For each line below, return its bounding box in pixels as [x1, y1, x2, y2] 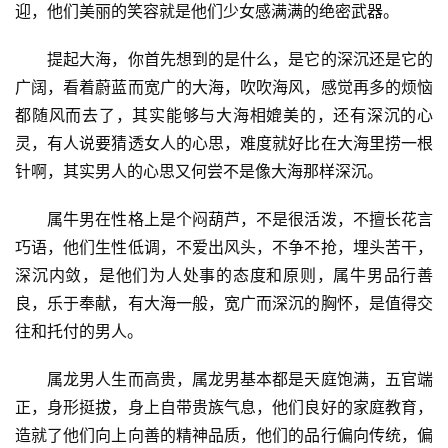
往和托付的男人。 [15, 321, 143, 341]
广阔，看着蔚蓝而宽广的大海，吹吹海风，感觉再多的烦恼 [15, 77, 433, 97]
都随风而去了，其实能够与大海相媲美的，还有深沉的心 [15, 105, 433, 125]
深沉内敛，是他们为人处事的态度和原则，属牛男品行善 [15, 265, 433, 285]
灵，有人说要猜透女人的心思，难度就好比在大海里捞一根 [15, 133, 433, 153]
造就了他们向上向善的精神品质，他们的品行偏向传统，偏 [15, 425, 433, 445]
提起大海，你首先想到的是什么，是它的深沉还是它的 [15, 49, 433, 69]
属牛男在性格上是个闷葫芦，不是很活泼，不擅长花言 [15, 209, 433, 229]
